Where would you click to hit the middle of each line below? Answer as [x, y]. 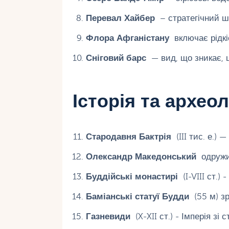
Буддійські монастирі [132, 176]
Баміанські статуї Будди [137, 196]
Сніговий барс [116, 58]
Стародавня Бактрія [128, 136]
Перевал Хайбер [120, 18]
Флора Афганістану [127, 38]
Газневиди [108, 216]
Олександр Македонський [141, 156]
